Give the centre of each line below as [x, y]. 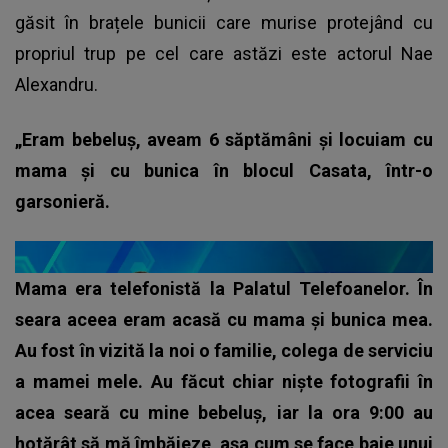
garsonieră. [62, 201]
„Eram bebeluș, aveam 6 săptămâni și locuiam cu [224, 139]
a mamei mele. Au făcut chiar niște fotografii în [224, 381]
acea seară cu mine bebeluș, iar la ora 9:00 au [224, 412]
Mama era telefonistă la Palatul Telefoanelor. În [224, 288]
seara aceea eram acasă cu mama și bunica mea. [224, 319]
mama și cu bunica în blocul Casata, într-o [224, 170]
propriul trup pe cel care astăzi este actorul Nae [224, 53]
